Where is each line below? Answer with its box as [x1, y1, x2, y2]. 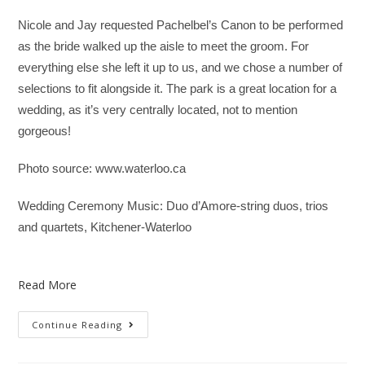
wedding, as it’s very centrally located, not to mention [18, 103, 298, 117]
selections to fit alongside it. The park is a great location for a [18, 81, 337, 95]
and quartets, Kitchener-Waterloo [18, 220, 192, 234]
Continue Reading [32, 318, 123, 331]
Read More [18, 276, 77, 292]
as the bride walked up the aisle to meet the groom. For [18, 39, 310, 53]
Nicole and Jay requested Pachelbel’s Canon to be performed [18, 18, 344, 32]
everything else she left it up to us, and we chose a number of [18, 60, 343, 74]
